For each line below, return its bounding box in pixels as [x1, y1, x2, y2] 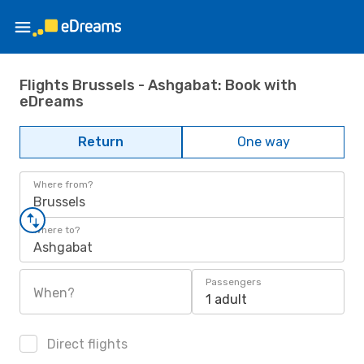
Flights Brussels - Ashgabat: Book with [19, 76, 297, 94]
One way [236, 134, 290, 149]
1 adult [206, 292, 247, 307]
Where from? [33, 179, 93, 190]
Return [78, 134, 123, 149]
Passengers [206, 276, 262, 288]
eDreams [19, 92, 84, 110]
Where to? [33, 224, 80, 236]
